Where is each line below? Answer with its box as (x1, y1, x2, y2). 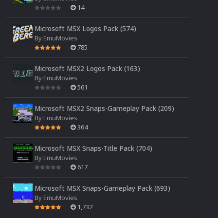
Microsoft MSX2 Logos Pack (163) (35, 63, 140, 73)
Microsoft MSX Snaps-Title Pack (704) (35, 143, 152, 153)
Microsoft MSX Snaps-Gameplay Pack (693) (35, 183, 170, 193)
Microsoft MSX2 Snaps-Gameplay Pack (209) (35, 103, 174, 113)
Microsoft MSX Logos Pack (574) (35, 23, 136, 33)
